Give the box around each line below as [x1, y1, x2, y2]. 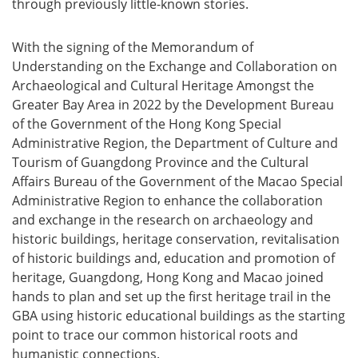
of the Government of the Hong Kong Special [12, 115, 281, 133]
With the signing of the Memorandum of [12, 38, 253, 56]
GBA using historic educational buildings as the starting [12, 307, 345, 324]
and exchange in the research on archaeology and [12, 211, 313, 229]
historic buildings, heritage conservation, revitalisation [12, 230, 340, 248]
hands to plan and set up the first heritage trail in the [12, 288, 331, 305]
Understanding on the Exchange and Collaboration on [12, 58, 337, 75]
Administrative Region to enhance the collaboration [12, 192, 323, 209]
